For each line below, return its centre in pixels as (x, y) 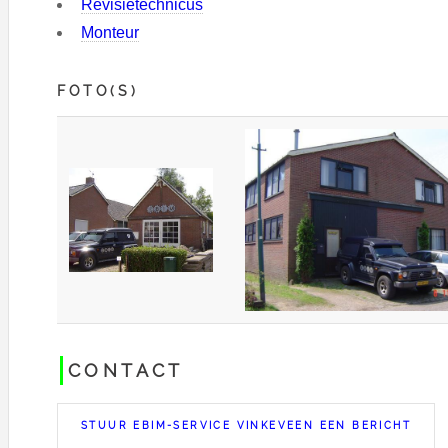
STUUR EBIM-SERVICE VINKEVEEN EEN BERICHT (246, 425)
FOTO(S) (98, 90)
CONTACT (126, 370)
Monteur (110, 32)
